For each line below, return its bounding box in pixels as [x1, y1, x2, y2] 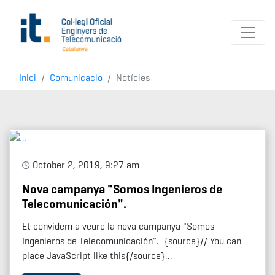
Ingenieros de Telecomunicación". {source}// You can [22, 234, 241, 247]
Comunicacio [50, 71, 103, 83]
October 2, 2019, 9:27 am [30, 158, 139, 171]
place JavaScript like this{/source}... [22, 249, 172, 261]
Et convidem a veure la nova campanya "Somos [22, 220, 214, 232]
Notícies [116, 71, 150, 83]
